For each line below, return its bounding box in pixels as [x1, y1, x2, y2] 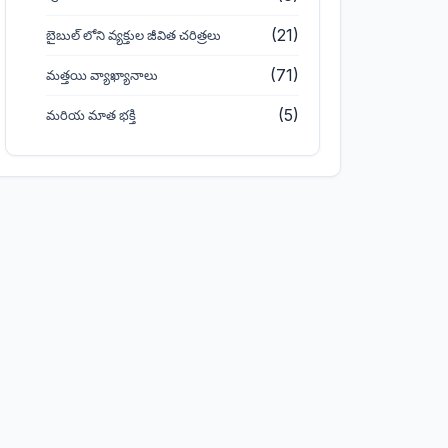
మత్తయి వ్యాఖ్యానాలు [46, 67, 159, 84]
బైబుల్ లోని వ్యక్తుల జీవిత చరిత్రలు [46, 27, 222, 44]
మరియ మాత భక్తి [46, 107, 137, 124]
